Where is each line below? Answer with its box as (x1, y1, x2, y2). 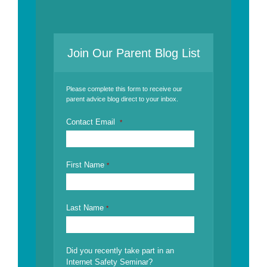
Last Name (66, 203, 106, 213)
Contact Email (66, 117, 120, 127)
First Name (66, 160, 107, 170)
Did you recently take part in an (66, 246, 174, 256)
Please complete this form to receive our (66, 85, 182, 93)
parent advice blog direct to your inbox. (66, 95, 178, 103)
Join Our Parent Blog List (67, 46, 200, 60)
